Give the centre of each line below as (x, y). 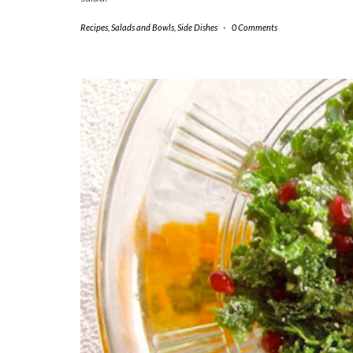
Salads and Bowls (143, 28)
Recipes (94, 28)
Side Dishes (197, 28)
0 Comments (255, 28)
